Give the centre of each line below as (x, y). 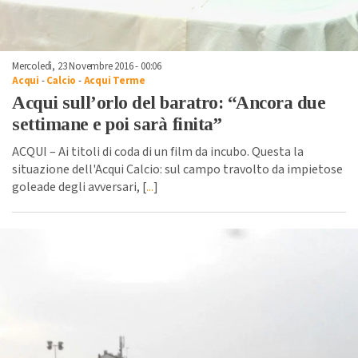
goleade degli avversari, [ (79, 187)
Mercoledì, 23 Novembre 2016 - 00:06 (87, 67)
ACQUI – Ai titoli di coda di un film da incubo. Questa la (158, 152)
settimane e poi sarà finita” (117, 125)
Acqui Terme (114, 81)
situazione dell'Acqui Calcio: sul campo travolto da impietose (177, 170)
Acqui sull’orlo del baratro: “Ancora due (169, 103)
